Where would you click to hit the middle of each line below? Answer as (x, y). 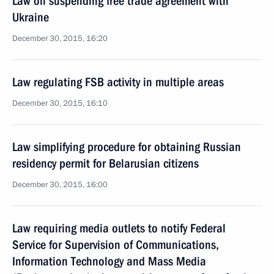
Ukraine (31, 17)
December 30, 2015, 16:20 (60, 39)
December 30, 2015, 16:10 (60, 103)
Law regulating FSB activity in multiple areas (118, 82)
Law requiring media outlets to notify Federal (119, 228)
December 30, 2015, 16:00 (60, 185)
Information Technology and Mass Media (109, 261)
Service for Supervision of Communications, (116, 245)
